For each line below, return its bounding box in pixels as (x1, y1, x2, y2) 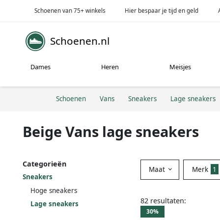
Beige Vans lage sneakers (23, 121, 199, 141)
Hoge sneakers (30, 186, 77, 195)
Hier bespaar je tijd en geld (125, 6, 199, 14)
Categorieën (23, 159, 66, 168)
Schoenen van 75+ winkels (34, 6, 106, 14)
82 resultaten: (140, 195, 186, 205)
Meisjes (169, 62, 192, 72)
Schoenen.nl (50, 34, 110, 48)
